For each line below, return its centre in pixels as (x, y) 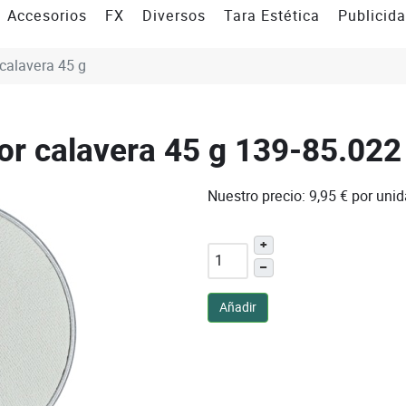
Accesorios (47, 15)
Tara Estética (272, 15)
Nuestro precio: (256, 196)
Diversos (174, 15)
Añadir (237, 307)
